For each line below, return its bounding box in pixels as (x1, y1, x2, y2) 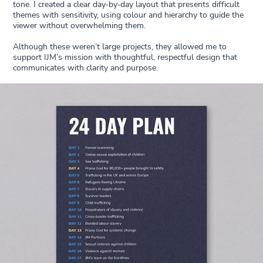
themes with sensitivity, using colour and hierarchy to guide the (13, 9, 244, 20)
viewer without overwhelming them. (13, 19, 146, 31)
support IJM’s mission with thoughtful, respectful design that (13, 51, 238, 62)
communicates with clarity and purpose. (13, 62, 159, 73)
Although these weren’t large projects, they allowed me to (13, 41, 227, 52)
